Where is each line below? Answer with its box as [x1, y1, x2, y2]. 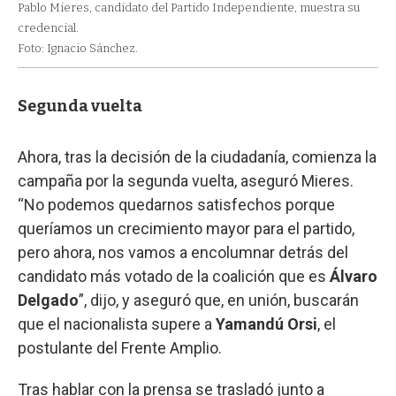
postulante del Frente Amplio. [18, 339, 222, 358]
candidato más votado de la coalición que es [18, 267, 330, 286]
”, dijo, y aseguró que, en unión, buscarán [79, 291, 359, 310]
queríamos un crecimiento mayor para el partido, [18, 219, 354, 239]
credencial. [18, 21, 79, 35]
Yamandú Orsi [216, 315, 317, 334]
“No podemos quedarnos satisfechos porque [18, 195, 335, 215]
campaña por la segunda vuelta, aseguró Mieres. [18, 171, 354, 191]
